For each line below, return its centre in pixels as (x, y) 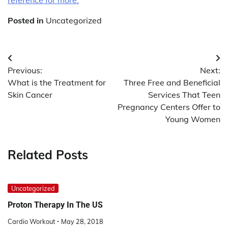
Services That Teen (184, 94)
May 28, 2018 (82, 222)
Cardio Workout (31, 222)
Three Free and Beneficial (172, 82)
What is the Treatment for (57, 82)
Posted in (27, 20)
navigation (38, 79)
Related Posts (48, 154)
